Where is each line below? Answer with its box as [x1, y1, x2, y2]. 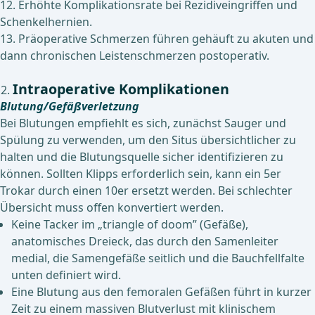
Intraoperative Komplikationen [13, 79, 229, 99]
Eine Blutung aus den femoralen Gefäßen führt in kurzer [11, 284, 311, 300]
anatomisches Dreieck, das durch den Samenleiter [11, 233, 278, 250]
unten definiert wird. [11, 267, 121, 283]
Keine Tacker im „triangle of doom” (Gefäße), [11, 217, 248, 233]
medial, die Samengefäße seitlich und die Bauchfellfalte [11, 250, 304, 266]
